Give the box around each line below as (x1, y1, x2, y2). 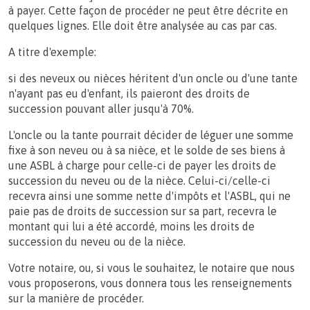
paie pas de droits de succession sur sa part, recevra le (8, 204, 277, 217)
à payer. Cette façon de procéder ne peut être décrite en (8, 3, 288, 17)
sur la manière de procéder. (8, 291, 144, 304)
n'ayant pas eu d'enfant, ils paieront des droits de (8, 86, 250, 100)
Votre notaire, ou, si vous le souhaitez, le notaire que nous (8, 261, 295, 274)
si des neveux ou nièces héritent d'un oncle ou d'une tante (8, 71, 298, 84)
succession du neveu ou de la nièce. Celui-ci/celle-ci (8, 174, 271, 187)
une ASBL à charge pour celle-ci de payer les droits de (8, 158, 276, 172)
